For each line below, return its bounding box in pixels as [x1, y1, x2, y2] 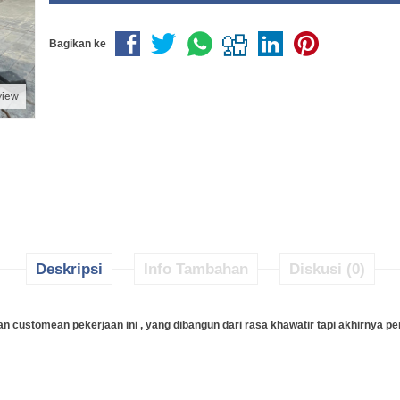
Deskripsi [35, 261, 103, 277]
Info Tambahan [143, 261, 248, 277]
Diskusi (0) [288, 261, 365, 277]
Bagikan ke [49, 37, 106, 50]
